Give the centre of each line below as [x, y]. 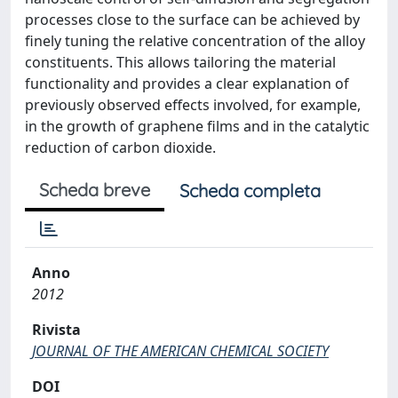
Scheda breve [95, 190]
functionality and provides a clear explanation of [187, 84]
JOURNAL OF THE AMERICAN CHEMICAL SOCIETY [180, 351]
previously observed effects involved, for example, [193, 105]
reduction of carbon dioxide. [120, 147]
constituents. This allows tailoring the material [180, 62]
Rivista [56, 330]
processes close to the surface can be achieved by [192, 20]
